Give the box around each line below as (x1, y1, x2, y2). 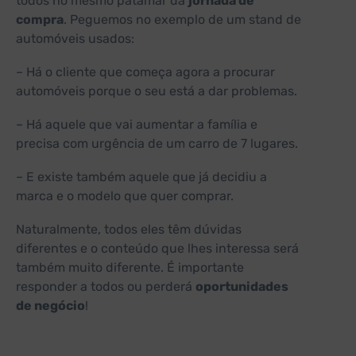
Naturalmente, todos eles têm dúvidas (16, 222, 242, 238)
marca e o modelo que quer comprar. (16, 188, 234, 204)
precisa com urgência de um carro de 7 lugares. (16, 136, 298, 152)
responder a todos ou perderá (16, 279, 195, 295)
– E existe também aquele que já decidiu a (16, 169, 267, 185)
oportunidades (195, 279, 288, 295)
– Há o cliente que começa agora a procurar (16, 64, 275, 80)
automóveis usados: (16, 31, 134, 47)
